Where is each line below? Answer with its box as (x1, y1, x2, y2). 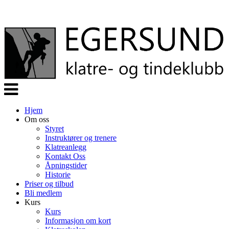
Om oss (25, 115, 49, 124)
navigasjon (4, 90, 38, 99)
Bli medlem (25, 189, 62, 197)
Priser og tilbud (25, 179, 74, 188)
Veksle (4, 81, 25, 89)
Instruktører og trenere (45, 133, 117, 142)
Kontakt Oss (45, 152, 85, 161)
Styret (45, 124, 64, 133)
